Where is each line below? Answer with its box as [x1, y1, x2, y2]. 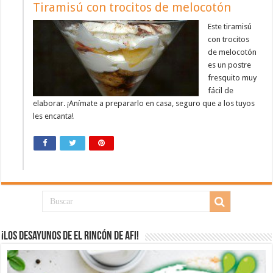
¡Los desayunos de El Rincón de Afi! [1, 230, 140, 243]
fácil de [208, 86, 234, 96]
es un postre [208, 60, 252, 70]
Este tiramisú [208, 22, 252, 32]
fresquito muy [208, 73, 257, 83]
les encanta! [33, 112, 74, 121]
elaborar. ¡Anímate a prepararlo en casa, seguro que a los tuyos [33, 99, 255, 108]
